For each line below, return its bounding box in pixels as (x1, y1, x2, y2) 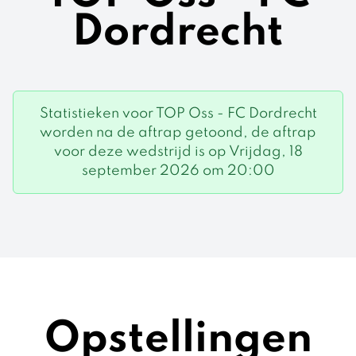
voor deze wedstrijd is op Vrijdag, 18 (53, 145, 303, 159)
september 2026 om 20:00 (81, 164, 275, 178)
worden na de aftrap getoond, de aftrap (40, 126, 316, 140)
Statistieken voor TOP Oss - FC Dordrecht (39, 106, 317, 121)
